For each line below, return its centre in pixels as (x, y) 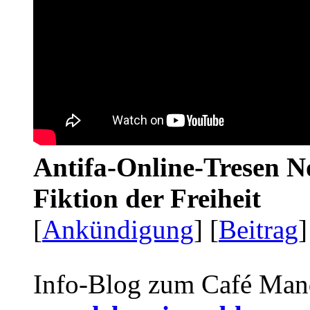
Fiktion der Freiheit (147, 199)
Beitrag (258, 230)
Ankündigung (118, 230)
